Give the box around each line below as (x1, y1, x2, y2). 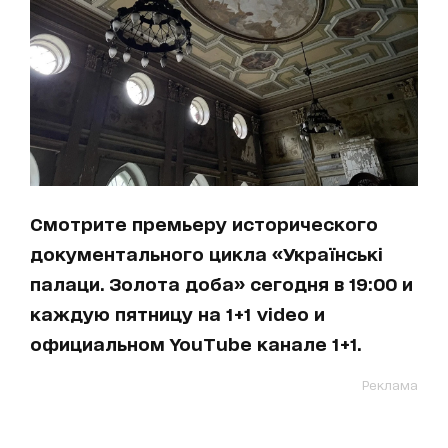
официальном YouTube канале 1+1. (30, 333, 361, 354)
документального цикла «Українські (30, 243, 383, 264)
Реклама (362, 377, 418, 393)
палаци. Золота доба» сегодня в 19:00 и (30, 273, 413, 294)
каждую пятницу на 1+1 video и (30, 303, 325, 324)
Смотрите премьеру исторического (30, 213, 378, 234)
